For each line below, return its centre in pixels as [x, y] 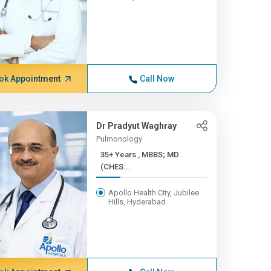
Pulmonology [119, 139]
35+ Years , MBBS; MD [119, 155]
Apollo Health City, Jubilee [153, 193]
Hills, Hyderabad [137, 202]
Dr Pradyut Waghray [136, 126]
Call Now [157, 79]
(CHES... [115, 167]
